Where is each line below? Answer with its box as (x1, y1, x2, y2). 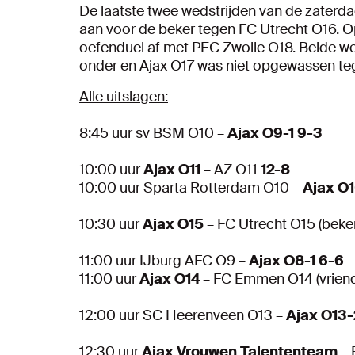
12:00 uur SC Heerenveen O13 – (79, 306, 286, 326)
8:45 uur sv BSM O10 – (79, 124, 227, 143)
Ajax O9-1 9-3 (227, 124, 323, 143)
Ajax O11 (143, 160, 204, 180)
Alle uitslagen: (79, 87, 168, 107)
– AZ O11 (204, 160, 261, 180)
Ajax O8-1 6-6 (249, 251, 344, 271)
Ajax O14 (139, 269, 203, 289)
